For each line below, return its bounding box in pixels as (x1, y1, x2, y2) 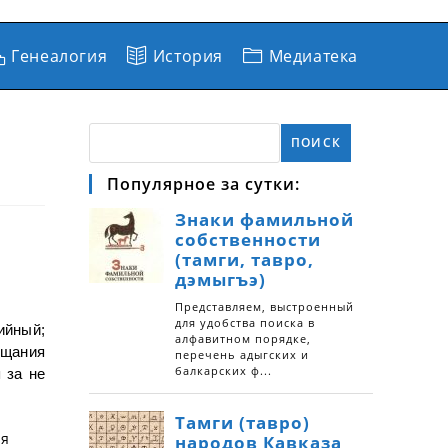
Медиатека (268, 45, 358, 67)
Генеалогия (11, 45, 108, 67)
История (152, 45, 223, 67)
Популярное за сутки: (107, 173, 300, 195)
